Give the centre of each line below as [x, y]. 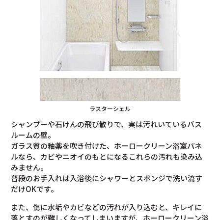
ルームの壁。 [33, 135]
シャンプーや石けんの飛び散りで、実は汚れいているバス [107, 124]
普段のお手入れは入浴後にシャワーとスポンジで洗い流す [107, 178]
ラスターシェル [110, 109]
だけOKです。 [35, 189]
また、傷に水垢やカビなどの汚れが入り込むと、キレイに [107, 207]
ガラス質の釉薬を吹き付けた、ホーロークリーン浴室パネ [107, 146]
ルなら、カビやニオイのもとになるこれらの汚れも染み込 [107, 157]
